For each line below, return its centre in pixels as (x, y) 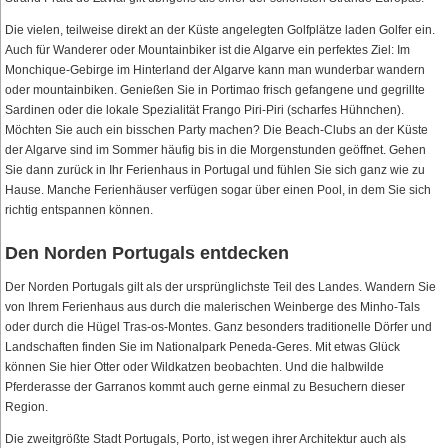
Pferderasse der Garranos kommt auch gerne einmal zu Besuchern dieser (205, 387)
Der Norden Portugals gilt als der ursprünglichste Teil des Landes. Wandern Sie (220, 287)
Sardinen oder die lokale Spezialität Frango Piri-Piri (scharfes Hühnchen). (204, 110)
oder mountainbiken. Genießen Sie (101, 90)
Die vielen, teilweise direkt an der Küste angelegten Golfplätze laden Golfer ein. (220, 30)
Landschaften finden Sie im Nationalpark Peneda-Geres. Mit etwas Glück (202, 347)
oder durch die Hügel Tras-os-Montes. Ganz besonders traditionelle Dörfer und (218, 327)
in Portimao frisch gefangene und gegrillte (311, 90)
